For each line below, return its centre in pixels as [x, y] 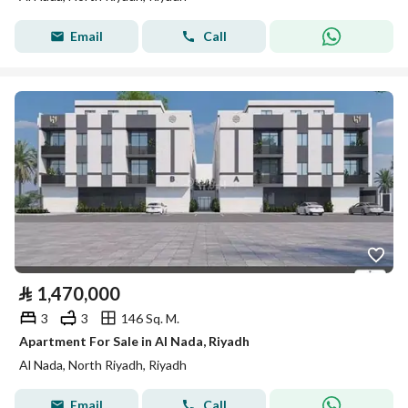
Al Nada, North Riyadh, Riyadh [103, 365]
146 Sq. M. [150, 318]
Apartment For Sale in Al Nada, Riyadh [134, 341]
